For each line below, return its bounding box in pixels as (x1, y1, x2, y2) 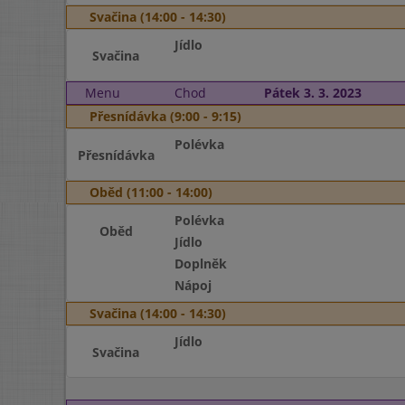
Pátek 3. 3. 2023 (263, 84, 362, 101)
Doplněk (174, 255, 227, 272)
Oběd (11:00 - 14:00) (89, 184, 212, 201)
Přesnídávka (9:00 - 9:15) (89, 108, 241, 125)
